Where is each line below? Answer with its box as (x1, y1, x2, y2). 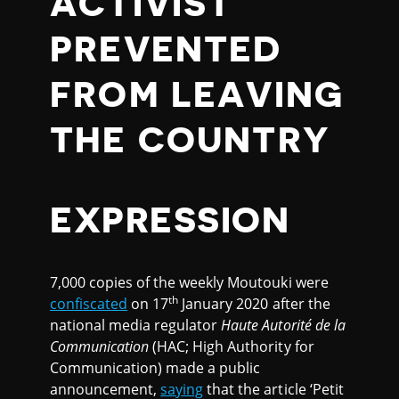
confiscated (50, 294, 128, 314)
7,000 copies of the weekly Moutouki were (50, 273, 329, 293)
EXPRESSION (50, 203, 290, 239)
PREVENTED (50, 32, 282, 68)
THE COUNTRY (50, 123, 330, 159)
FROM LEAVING (50, 77, 345, 113)
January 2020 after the (178, 294, 330, 314)
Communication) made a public (50, 358, 261, 379)
